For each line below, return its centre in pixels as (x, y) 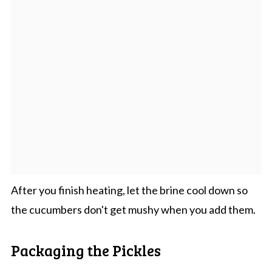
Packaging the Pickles (86, 250)
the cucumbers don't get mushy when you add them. (133, 209)
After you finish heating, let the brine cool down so (129, 190)
